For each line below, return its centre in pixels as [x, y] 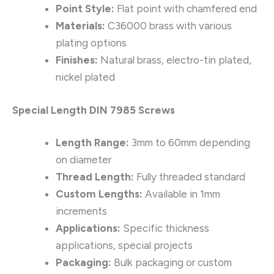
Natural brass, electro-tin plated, [175, 60]
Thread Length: [95, 177]
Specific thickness [165, 228]
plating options [91, 43]
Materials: [80, 26]
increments [81, 211]
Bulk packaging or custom [172, 263]
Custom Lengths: [99, 194]
